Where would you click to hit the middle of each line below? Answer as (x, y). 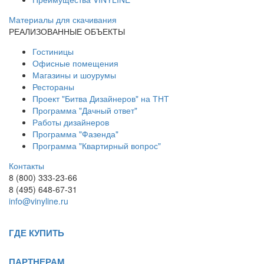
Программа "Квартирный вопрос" (97, 145)
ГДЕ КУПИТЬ (37, 232)
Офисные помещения (75, 63)
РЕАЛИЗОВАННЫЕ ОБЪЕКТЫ (67, 31)
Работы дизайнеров (71, 122)
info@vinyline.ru (39, 201)
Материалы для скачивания (63, 19)
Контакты (27, 165)
